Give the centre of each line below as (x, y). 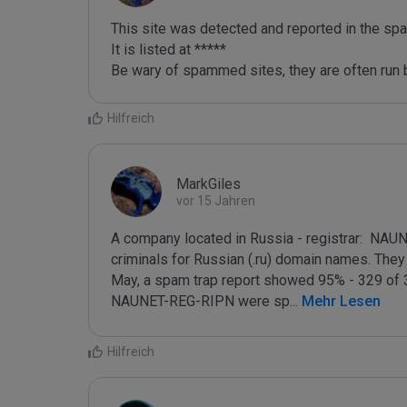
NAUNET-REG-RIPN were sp (200, 301)
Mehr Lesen (339, 301)
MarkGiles (208, 184)
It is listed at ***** (169, 50)
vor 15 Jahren (216, 201)
